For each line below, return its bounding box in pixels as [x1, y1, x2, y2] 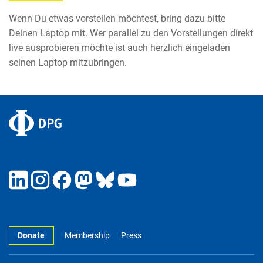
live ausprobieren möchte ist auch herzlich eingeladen [9, 42, 230, 53]
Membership [65, 230, 110, 241]
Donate [18, 230, 45, 241]
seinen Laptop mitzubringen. [9, 56, 127, 68]
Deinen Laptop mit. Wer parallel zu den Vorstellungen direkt [9, 27, 253, 39]
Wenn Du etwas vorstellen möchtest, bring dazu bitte [9, 12, 225, 24]
